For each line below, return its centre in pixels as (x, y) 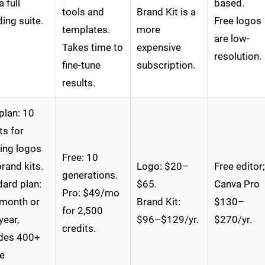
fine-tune (81, 65)
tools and (83, 12)
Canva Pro (237, 184)
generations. (90, 175)
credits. (79, 229)
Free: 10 (80, 158)
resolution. (238, 56)
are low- (232, 39)
